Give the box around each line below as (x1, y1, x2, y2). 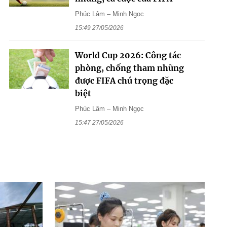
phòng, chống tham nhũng (74, 62, 184, 73)
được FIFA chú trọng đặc (74, 75, 173, 86)
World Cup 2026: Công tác (74, 50, 181, 60)
